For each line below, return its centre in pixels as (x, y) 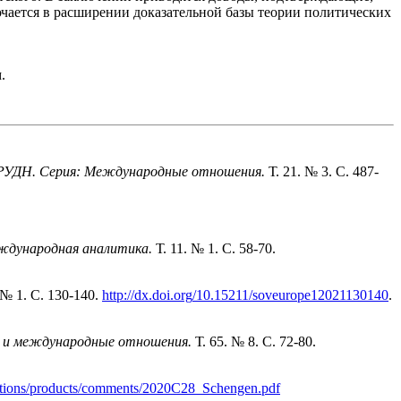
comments (110, 388)
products (54, 388)
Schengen (230, 388)
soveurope (282, 295)
